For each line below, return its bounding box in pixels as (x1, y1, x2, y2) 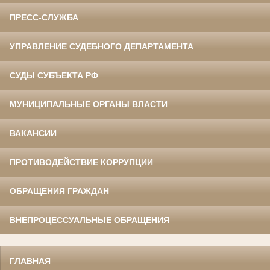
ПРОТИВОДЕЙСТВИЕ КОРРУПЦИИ (10, 157, 153, 168)
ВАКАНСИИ (10, 128, 57, 139)
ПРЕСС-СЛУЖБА (10, 13, 78, 23)
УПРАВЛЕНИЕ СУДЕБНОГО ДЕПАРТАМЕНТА (10, 42, 193, 52)
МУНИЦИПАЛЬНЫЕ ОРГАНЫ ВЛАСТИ (10, 99, 168, 110)
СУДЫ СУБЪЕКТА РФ (10, 71, 98, 81)
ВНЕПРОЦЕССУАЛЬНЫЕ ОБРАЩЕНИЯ (10, 215, 169, 225)
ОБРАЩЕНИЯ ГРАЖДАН (10, 186, 109, 196)
